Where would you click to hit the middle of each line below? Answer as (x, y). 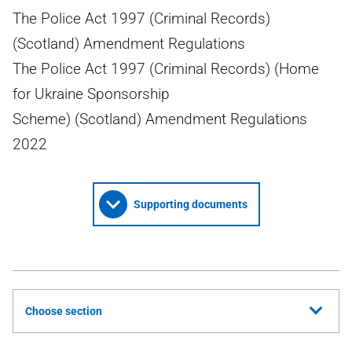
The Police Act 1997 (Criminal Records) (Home (166, 69)
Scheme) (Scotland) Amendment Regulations (160, 119)
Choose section (64, 311)
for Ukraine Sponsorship (91, 94)
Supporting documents (190, 204)
